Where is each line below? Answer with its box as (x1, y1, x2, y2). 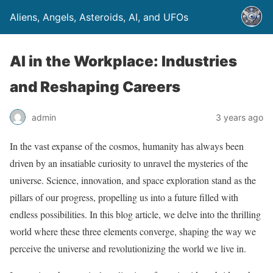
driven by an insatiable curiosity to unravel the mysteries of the (10, 157, 248, 169)
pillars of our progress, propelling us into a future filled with (10, 191, 238, 204)
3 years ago (216, 112, 263, 122)
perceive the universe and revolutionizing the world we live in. (10, 242, 246, 255)
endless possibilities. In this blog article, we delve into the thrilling (10, 208, 261, 221)
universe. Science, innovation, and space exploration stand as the (10, 174, 256, 186)
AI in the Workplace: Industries (10, 52, 237, 70)
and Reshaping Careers (10, 78, 180, 96)
